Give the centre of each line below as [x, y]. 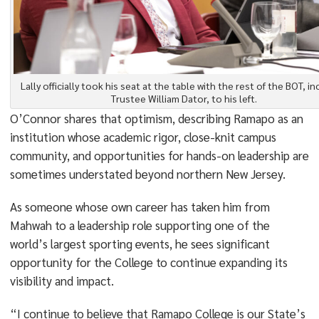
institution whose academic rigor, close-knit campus [143, 137]
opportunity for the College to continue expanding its [148, 262]
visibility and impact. [62, 281]
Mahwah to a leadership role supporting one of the [140, 225]
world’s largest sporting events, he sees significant [140, 244]
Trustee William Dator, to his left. [184, 98]
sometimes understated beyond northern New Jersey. [147, 174]
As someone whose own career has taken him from [140, 206]
